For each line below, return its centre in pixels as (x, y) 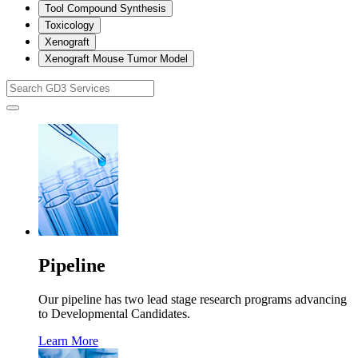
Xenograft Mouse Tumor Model (116, 58)
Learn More (68, 340)
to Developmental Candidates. (114, 313)
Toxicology (70, 25)
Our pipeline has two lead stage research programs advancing (193, 299)
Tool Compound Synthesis (105, 8)
